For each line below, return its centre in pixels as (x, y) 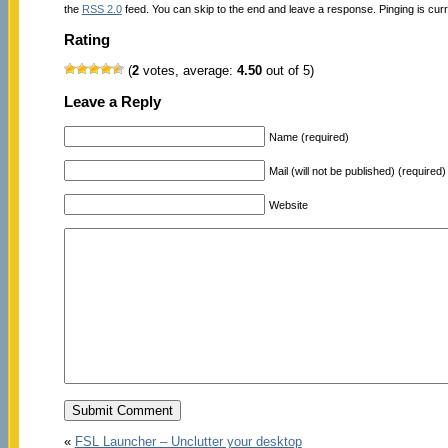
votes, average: (187, 71)
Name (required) (308, 136)
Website (288, 204)
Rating (86, 39)
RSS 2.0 (101, 8)
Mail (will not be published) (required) (357, 170)
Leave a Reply (112, 102)
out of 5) (287, 71)
